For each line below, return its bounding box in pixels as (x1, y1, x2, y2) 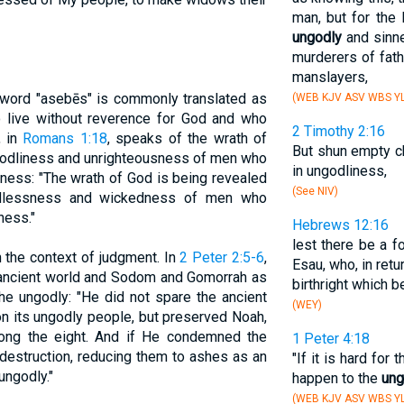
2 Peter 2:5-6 (179, 249, 264, 266)
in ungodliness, (291, 162, 387, 179)
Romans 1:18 (23, 130, 107, 147)
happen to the (291, 370, 381, 387)
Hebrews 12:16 (291, 216, 389, 234)
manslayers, (291, 69, 368, 86)
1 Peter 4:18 (291, 330, 370, 347)
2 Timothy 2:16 (291, 123, 385, 140)
